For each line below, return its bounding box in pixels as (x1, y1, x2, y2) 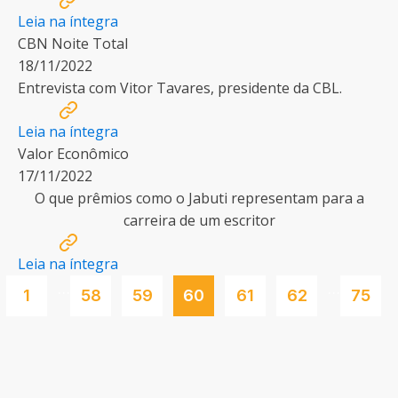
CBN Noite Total (18, 34, 128, 53)
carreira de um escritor (123, 211, 275, 230)
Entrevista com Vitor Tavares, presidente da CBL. (18, 78, 342, 98)
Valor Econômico (18, 144, 129, 163)
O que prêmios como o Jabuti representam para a (34, 188, 364, 208)
